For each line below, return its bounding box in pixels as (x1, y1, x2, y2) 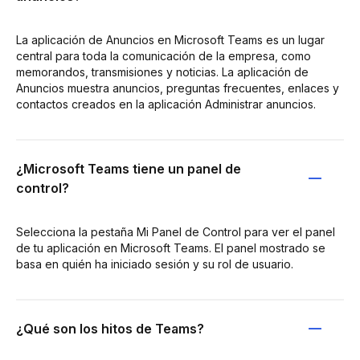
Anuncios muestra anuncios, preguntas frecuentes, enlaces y (16, 80, 339, 95)
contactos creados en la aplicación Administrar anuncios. (16, 96, 316, 111)
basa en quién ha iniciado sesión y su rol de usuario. (16, 256, 293, 271)
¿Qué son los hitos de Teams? (16, 320, 204, 337)
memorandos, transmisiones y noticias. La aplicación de (16, 64, 309, 79)
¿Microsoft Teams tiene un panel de (16, 160, 241, 177)
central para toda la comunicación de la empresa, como (16, 48, 311, 63)
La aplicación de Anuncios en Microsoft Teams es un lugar (16, 32, 325, 47)
